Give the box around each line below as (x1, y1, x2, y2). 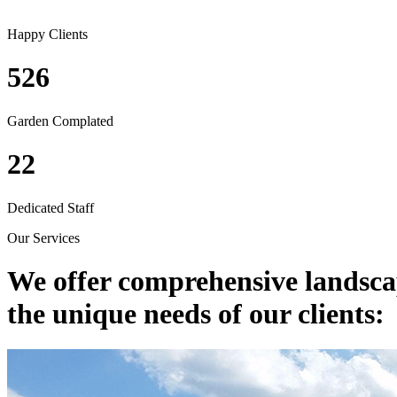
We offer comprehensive (7, 264, 305, 297)
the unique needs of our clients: (7, 297, 385, 330)
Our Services (7, 230, 80, 245)
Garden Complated (7, 113, 113, 128)
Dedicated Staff (7, 199, 94, 215)
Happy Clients (7, 26, 88, 42)
